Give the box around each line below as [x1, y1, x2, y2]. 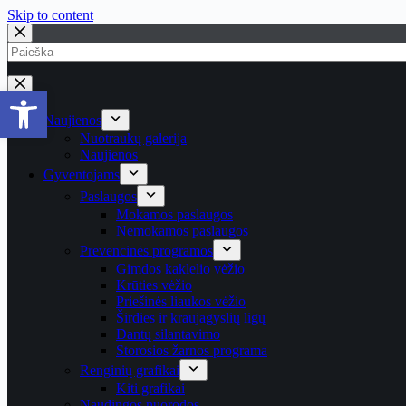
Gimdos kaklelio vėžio [116, 261, 245, 276]
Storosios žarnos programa [116, 343, 267, 358]
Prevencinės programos [80, 243, 213, 258]
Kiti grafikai [116, 381, 185, 396]
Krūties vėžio [116, 277, 192, 293]
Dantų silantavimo [116, 326, 220, 342]
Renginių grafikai [80, 362, 179, 378]
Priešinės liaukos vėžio [116, 294, 246, 309]
